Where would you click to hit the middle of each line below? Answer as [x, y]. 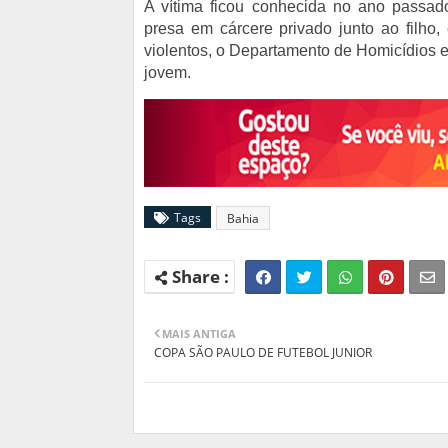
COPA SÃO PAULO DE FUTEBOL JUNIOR [263, 352]
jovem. [167, 73]
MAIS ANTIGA [199, 333]
